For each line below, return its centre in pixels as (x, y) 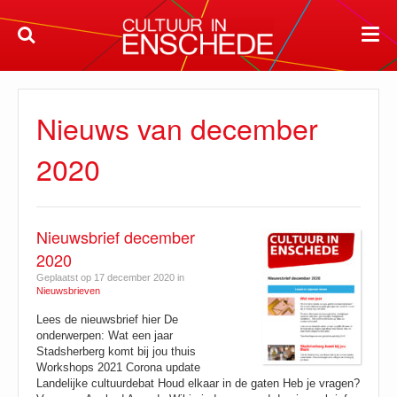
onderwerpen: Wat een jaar (105, 335)
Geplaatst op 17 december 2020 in (110, 277)
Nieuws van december (177, 128)
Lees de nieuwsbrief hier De (107, 319)
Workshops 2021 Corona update (118, 367)
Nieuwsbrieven (68, 291)
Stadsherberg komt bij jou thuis (116, 351)
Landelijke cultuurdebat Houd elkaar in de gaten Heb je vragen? (198, 383)
